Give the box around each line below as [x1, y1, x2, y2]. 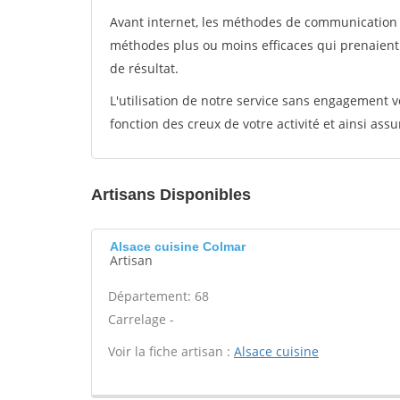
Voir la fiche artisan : [108, 343, 234, 360]
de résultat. [110, 60, 179, 77]
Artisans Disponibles [91, 186, 251, 204]
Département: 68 [108, 287, 209, 304]
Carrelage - [108, 311, 174, 328]
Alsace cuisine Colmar [110, 239, 246, 254]
